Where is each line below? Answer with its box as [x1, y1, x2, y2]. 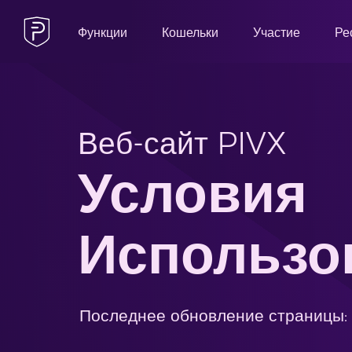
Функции [78, 24, 127, 40]
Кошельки [162, 24, 218, 40]
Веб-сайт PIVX [78, 125, 288, 162]
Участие [253, 24, 300, 40]
